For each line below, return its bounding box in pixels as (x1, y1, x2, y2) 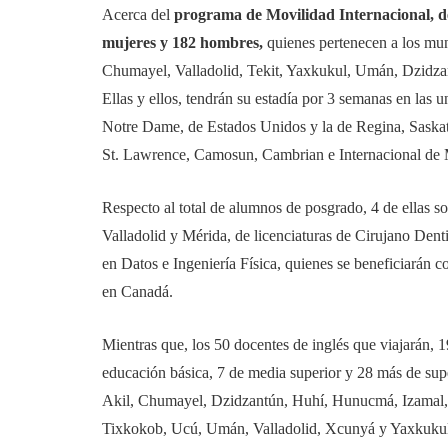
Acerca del (102, 6, 174, 23)
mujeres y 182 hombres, (102, 34, 267, 51)
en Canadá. (102, 283, 173, 300)
